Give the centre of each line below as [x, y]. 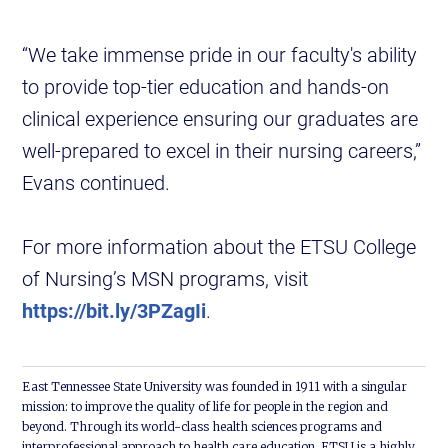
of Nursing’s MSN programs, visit [165, 278]
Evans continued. [96, 182]
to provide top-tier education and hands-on [206, 86]
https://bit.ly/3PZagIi [114, 310]
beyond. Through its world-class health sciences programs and [202, 427]
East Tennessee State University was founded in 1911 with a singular [215, 387]
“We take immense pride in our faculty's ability [220, 54]
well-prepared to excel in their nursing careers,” [222, 150]
